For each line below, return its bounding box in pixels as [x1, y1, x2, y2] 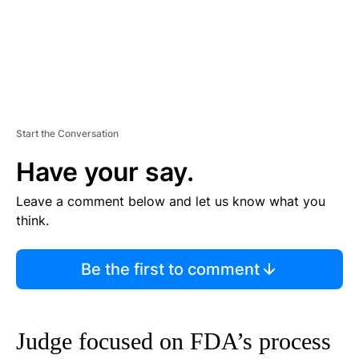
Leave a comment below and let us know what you [16, 192, 325, 209]
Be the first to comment [80, 259, 260, 279]
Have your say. [16, 155, 194, 188]
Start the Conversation [16, 127, 119, 139]
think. [16, 212, 49, 228]
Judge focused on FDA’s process [16, 327, 331, 354]
